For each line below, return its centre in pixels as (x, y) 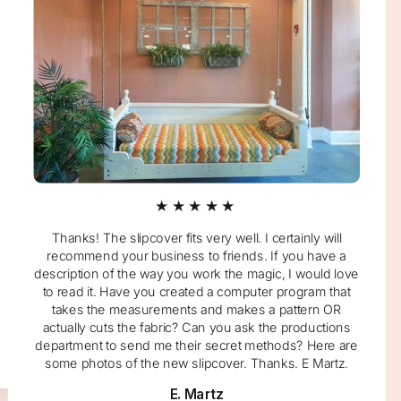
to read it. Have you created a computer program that (196, 291)
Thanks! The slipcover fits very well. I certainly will (196, 238)
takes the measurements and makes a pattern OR (197, 309)
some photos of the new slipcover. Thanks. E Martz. (196, 363)
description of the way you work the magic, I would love (196, 273)
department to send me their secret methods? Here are (196, 345)
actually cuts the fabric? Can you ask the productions (196, 327)
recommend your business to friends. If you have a (196, 256)
